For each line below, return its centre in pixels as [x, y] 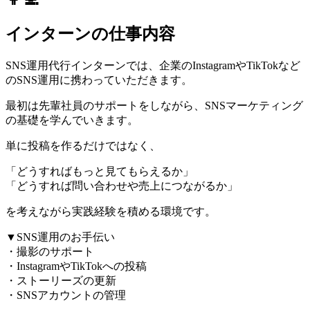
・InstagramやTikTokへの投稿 [76, 266]
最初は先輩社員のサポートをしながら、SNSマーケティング [154, 105]
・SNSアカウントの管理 [66, 295]
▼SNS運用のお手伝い [60, 237]
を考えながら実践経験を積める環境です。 [111, 211]
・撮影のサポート [50, 251]
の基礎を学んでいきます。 [72, 120]
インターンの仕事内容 [90, 34]
